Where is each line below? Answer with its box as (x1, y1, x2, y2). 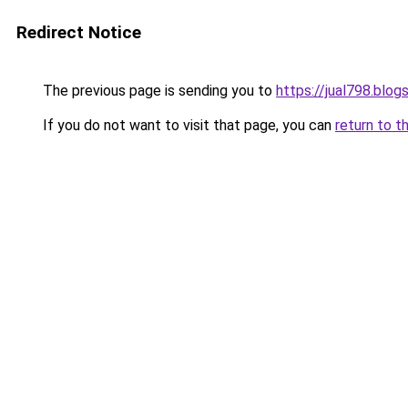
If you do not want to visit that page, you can (39, 117, 335, 134)
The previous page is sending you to (39, 82, 276, 99)
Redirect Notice (16, 22, 141, 43)
